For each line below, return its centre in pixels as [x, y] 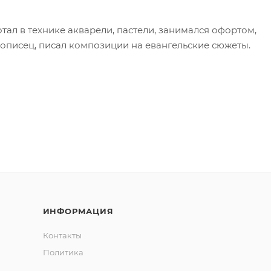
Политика [63, 252]
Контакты [62, 235]
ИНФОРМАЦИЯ [78, 211]
